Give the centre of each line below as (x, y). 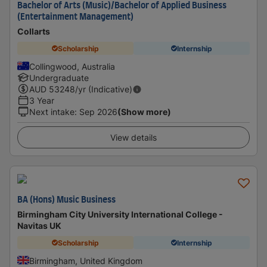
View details (133, 137)
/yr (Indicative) (104, 89)
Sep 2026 (98, 112)
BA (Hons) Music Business (66, 200)
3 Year (42, 100)
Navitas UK (39, 226)
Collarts (34, 31)
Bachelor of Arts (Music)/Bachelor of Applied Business (122, 6)
